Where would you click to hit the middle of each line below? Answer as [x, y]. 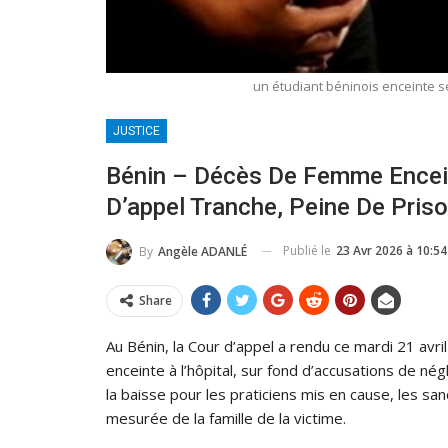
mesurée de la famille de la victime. [226, 417]
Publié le [308, 250]
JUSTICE [136, 130]
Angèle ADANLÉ [202, 251]
